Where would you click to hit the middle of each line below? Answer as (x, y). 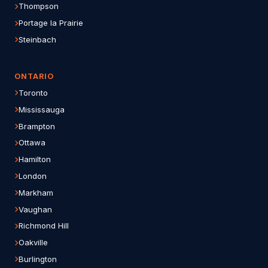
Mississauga (42, 109)
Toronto (33, 92)
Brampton (37, 126)
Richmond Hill (44, 226)
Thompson (39, 6)
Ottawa (32, 143)
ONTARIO (34, 76)
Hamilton (35, 159)
